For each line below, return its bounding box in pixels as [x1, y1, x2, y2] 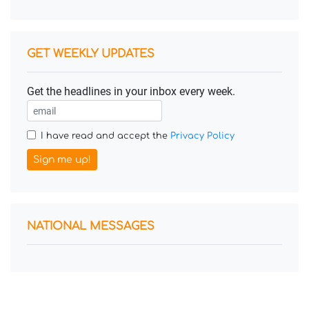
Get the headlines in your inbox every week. [27, 85, 235, 98]
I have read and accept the [41, 131, 170, 141]
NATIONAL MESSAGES [27, 220, 154, 232]
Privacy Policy [170, 131, 235, 141]
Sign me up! [33, 154, 91, 165]
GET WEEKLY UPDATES [27, 48, 154, 60]
